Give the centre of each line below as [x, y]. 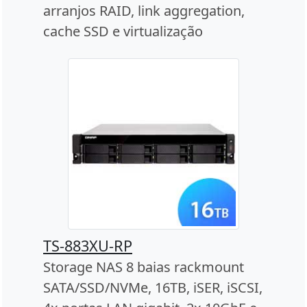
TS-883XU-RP [88, 246]
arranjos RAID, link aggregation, [144, 11]
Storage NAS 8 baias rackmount [144, 267]
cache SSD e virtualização [123, 32]
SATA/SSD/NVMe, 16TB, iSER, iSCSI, [153, 288]
